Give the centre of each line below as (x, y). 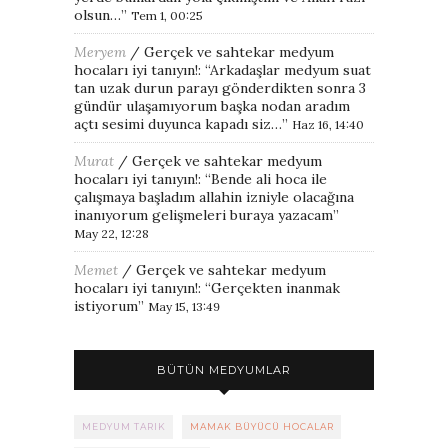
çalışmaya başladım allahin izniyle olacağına (214, 196)
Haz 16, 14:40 (328, 124)
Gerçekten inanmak (275, 287)
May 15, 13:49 (184, 306)
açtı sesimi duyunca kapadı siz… (178, 123)
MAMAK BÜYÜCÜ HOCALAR (262, 426)
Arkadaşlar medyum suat (290, 69)
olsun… (97, 14)
